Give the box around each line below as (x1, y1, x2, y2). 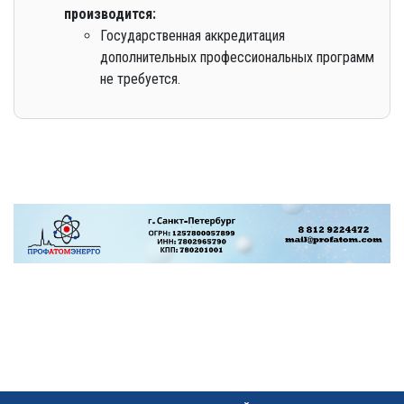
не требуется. (100, 69, 180, 87)
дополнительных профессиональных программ (100, 48, 374, 66)
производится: (64, 5, 156, 23)
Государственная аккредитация (100, 26, 285, 44)
